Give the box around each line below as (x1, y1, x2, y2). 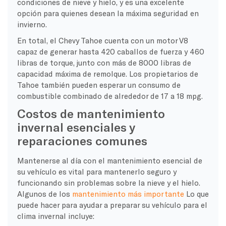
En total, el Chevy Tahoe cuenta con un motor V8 (17, 35, 188, 45)
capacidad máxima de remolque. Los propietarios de (17, 69, 198, 78)
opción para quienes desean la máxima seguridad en (17, 8, 199, 18)
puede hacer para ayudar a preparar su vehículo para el (17, 200, 207, 209)
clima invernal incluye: (17, 211, 94, 220)
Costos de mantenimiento (17, 105, 165, 121)
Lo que (184, 189, 209, 198)
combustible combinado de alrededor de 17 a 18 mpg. (17, 91, 203, 100)
